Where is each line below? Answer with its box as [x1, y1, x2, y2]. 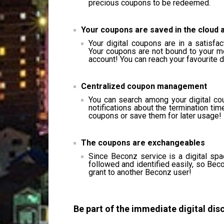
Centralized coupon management [81, 81, 207, 91]
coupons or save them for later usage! [88, 111, 221, 120]
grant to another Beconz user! [88, 167, 191, 177]
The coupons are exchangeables [81, 138, 205, 147]
